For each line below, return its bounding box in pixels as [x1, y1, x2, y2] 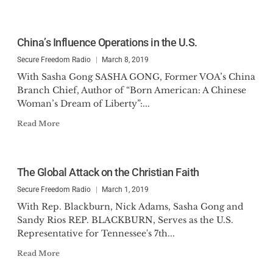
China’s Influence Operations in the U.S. [16, 36, 197, 49]
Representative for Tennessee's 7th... [16, 228, 175, 239]
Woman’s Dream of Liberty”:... [16, 98, 150, 109]
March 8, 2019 [101, 55, 149, 64]
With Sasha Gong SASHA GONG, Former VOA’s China [16, 71, 255, 82]
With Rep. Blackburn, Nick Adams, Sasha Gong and [16, 201, 243, 212]
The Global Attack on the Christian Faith [16, 166, 199, 179]
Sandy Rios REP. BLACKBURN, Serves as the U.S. [16, 214, 233, 225]
